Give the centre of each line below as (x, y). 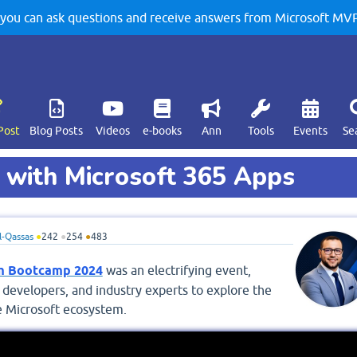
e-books (162, 131)
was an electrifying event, (177, 270)
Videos (112, 131)
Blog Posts (56, 131)
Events (310, 131)
